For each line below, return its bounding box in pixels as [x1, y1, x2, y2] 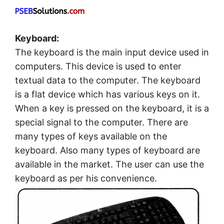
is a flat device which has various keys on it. [15, 89, 200, 100]
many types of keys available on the [15, 131, 167, 142]
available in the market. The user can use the [15, 159, 204, 170]
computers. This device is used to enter [15, 61, 181, 72]
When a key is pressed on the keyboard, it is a [15, 103, 209, 114]
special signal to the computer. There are [15, 117, 188, 128]
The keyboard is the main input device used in [15, 47, 209, 58]
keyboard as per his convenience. [15, 173, 157, 184]
